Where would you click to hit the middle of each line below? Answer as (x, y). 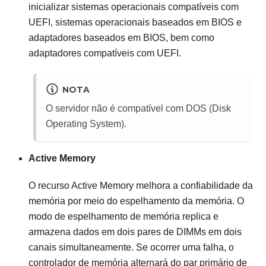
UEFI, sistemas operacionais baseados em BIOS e (135, 23)
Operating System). (86, 124)
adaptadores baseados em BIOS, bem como (121, 38)
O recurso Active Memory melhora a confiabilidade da (141, 186)
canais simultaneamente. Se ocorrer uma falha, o (131, 248)
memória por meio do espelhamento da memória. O (136, 201)
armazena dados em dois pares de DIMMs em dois (135, 232)
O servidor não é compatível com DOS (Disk (138, 109)
